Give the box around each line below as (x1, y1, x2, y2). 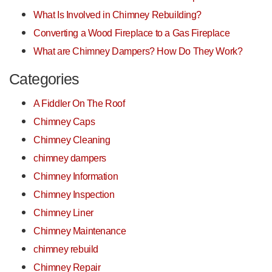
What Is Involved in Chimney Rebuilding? (33, 9, 202, 21)
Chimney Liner (33, 207, 93, 219)
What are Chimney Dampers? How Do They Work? (33, 46, 243, 57)
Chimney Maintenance (33, 225, 126, 237)
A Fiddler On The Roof (33, 98, 125, 109)
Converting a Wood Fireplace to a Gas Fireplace (33, 27, 230, 39)
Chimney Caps (33, 116, 95, 127)
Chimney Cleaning (33, 134, 110, 146)
